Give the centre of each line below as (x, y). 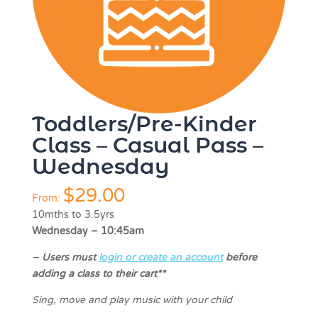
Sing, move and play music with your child (132, 300)
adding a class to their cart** (98, 274)
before (240, 258)
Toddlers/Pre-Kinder (144, 124)
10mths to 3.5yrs (73, 215)
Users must (68, 258)
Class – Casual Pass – (147, 146)
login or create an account (160, 258)
